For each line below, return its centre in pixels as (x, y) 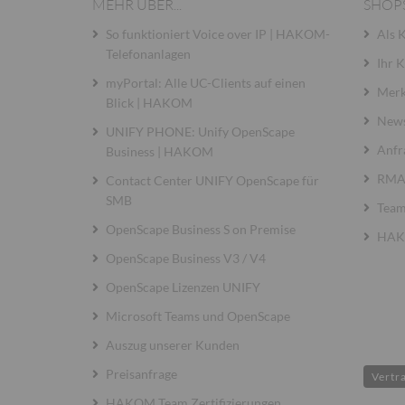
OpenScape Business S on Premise (201, 229)
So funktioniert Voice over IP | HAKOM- (218, 34)
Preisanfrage (141, 374)
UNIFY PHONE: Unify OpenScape (200, 132)
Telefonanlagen (148, 54)
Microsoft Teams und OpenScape (198, 316)
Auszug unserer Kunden (173, 345)
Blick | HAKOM (149, 103)
